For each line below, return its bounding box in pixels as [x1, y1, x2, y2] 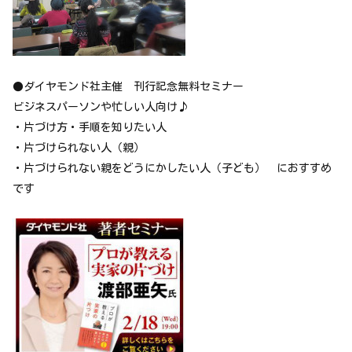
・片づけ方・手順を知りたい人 [13, 121, 167, 133]
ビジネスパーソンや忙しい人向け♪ [13, 101, 189, 112]
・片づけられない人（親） [13, 141, 145, 153]
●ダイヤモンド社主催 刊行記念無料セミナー [13, 80, 244, 92]
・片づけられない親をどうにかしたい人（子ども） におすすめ [13, 162, 332, 174]
